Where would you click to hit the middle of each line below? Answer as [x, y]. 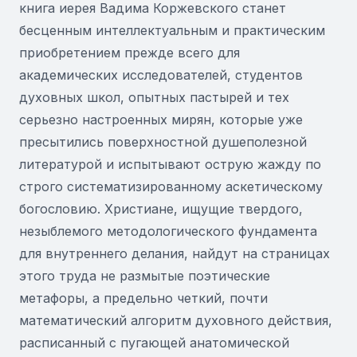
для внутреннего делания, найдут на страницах [175, 253]
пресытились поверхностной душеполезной [163, 142]
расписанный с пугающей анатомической [154, 343]
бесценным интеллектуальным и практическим [172, 30]
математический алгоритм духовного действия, [176, 320]
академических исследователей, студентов [161, 75]
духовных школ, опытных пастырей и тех [154, 97]
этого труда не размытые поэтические [145, 276]
